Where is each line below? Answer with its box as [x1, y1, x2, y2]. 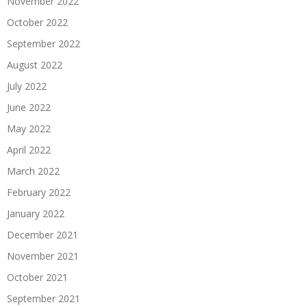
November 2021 [7, 249, 79, 263]
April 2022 [7, 143, 51, 157]
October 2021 [7, 271, 68, 284]
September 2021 [7, 292, 80, 306]
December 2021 [7, 228, 78, 242]
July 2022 [7, 79, 47, 93]
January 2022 [7, 207, 64, 221]
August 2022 [7, 58, 62, 72]
